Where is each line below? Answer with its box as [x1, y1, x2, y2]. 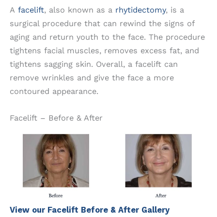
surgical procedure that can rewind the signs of [10, 19, 194, 29]
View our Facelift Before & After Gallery [10, 205, 170, 215]
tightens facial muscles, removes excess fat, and [10, 46, 199, 56]
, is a [166, 5, 184, 15]
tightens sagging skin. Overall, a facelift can [10, 60, 178, 69]
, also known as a [44, 5, 115, 15]
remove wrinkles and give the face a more [10, 73, 174, 83]
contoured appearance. [10, 87, 98, 96]
